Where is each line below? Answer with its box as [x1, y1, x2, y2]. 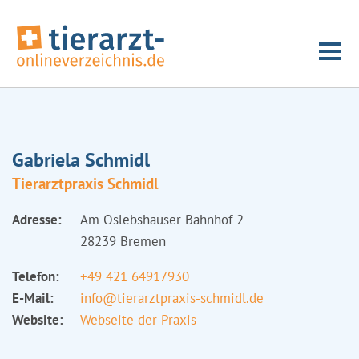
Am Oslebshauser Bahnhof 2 [80, 211, 244, 228]
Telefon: [12, 268, 59, 285]
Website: [12, 311, 63, 329]
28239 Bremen [80, 232, 166, 250]
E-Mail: [12, 289, 54, 307]
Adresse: [12, 211, 62, 228]
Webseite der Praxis [80, 311, 196, 329]
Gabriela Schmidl [12, 147, 150, 172]
